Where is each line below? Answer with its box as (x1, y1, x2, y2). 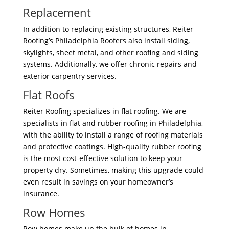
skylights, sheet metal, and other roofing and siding (22, 48, 198, 58)
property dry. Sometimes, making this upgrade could (22, 165, 203, 175)
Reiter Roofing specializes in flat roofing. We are (22, 106, 186, 117)
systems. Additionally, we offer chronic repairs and (22, 59, 197, 70)
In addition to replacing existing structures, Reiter (22, 24, 193, 34)
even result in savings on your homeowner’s (22, 177, 173, 187)
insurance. (22, 189, 59, 199)
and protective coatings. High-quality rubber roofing (22, 142, 201, 152)
